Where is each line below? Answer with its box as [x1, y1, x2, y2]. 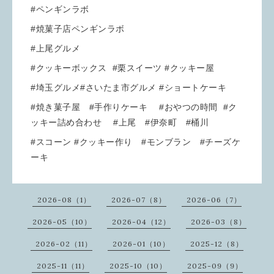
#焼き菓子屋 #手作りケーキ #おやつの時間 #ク [31, 102, 237, 113]
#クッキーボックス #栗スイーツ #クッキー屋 [31, 63, 214, 73]
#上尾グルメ [31, 43, 80, 54]
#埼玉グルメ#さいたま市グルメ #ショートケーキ [31, 83, 226, 93]
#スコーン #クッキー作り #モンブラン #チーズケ [31, 137, 240, 147]
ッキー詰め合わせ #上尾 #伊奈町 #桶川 [31, 117, 218, 128]
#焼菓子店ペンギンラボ [31, 24, 127, 34]
